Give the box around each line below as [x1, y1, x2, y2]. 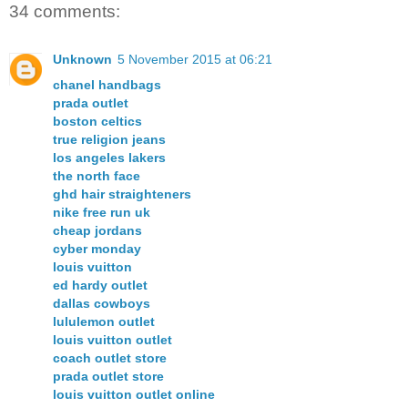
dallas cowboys [53, 295, 150, 311]
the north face [53, 168, 140, 183]
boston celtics [53, 113, 142, 128]
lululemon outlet [53, 313, 155, 329]
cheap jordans [53, 222, 142, 238]
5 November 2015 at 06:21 [117, 51, 272, 66]
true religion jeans [53, 131, 166, 147]
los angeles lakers [53, 149, 166, 165]
